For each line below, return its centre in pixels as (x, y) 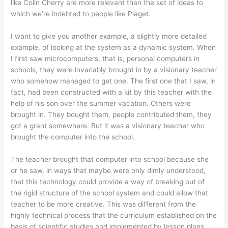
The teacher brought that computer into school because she (110, 159)
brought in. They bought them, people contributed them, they (111, 114)
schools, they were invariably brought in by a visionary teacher (114, 69)
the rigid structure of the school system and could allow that (110, 193)
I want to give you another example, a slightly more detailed (109, 36)
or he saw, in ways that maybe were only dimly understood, (108, 170)
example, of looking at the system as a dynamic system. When (113, 47)
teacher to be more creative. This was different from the (104, 204)
